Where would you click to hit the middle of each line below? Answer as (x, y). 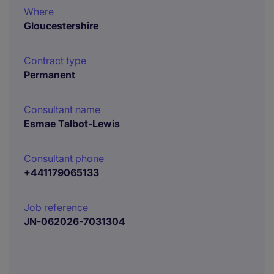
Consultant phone (64, 158)
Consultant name (62, 109)
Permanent (50, 75)
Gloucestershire (61, 26)
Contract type (55, 61)
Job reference (56, 207)
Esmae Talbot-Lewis (72, 124)
